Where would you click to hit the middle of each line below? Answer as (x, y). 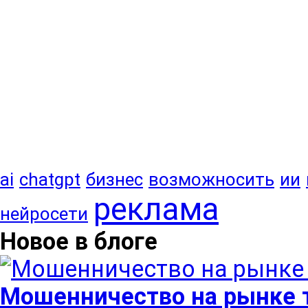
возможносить (211, 179)
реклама (156, 209)
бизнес (114, 179)
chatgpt (50, 179)
